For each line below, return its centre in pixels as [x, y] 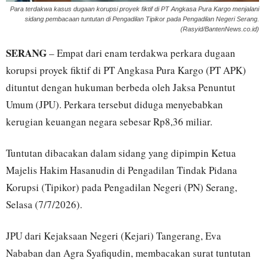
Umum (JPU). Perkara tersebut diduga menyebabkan [114, 105]
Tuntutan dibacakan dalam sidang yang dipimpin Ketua [121, 153]
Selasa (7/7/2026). [44, 205]
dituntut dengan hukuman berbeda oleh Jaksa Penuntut [121, 88]
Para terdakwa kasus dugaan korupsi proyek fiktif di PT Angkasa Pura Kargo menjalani [135, 9]
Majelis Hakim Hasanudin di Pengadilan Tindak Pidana [122, 170]
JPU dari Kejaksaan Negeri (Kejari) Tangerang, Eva [114, 236]
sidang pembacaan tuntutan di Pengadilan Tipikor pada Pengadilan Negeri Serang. [142, 19]
